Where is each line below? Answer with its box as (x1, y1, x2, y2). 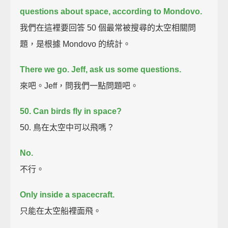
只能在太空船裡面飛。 (20, 206, 102, 215)
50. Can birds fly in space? (20, 106, 122, 116)
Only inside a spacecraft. (20, 190, 115, 199)
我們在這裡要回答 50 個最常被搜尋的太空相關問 (20, 23, 196, 32)
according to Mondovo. (112, 7, 203, 16)
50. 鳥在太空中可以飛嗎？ (20, 123, 115, 132)
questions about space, (20, 7, 111, 16)
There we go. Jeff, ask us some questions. (20, 65, 182, 74)
